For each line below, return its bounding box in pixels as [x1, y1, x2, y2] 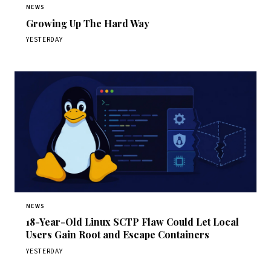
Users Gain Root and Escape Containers [26, 228, 210, 241]
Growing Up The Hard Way [26, 16, 150, 30]
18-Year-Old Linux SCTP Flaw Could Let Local [26, 215, 240, 229]
